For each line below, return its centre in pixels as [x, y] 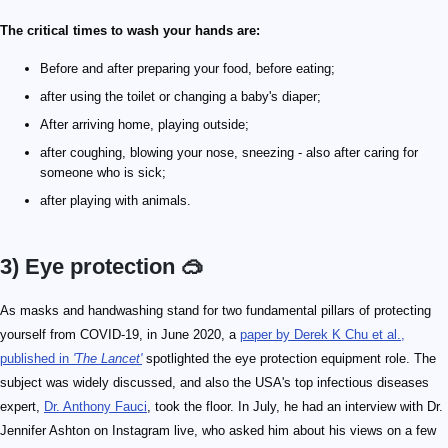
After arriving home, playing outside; [144, 125]
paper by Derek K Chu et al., [322, 335]
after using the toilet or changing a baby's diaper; [180, 97]
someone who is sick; [103, 173]
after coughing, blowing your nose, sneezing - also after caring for [229, 153]
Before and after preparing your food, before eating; [187, 69]
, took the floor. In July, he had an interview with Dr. [295, 407]
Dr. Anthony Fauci [95, 407]
